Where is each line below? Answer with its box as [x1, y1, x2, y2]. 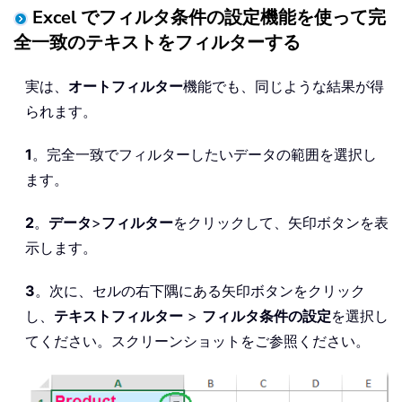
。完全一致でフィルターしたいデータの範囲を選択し [32, 144, 377, 163]
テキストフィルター [54, 306, 183, 325]
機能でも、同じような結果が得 [183, 76, 384, 95]
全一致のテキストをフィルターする [13, 30, 301, 55]
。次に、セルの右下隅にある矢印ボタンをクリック [35, 281, 365, 300]
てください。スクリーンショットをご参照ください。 [25, 331, 370, 350]
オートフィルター [68, 76, 183, 95]
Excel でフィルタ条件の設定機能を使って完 [32, 4, 386, 30]
